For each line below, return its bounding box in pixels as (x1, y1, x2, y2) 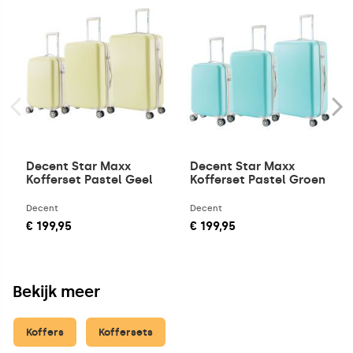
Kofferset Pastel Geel (25, 172, 153, 187)
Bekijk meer (13, 281, 101, 301)
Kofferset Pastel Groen (189, 172, 325, 187)
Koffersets (98, 326, 153, 339)
